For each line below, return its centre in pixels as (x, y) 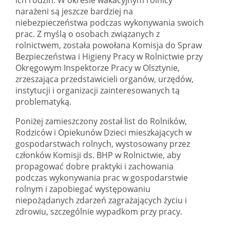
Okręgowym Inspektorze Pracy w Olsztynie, (98, 68)
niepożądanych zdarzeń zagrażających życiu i (101, 200)
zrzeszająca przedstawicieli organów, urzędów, (104, 79)
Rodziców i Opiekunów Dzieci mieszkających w (103, 132)
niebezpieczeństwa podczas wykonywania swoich (110, 22)
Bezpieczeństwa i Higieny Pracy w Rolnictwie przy (109, 56)
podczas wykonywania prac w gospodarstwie (102, 177)
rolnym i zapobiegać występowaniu (83, 189)
